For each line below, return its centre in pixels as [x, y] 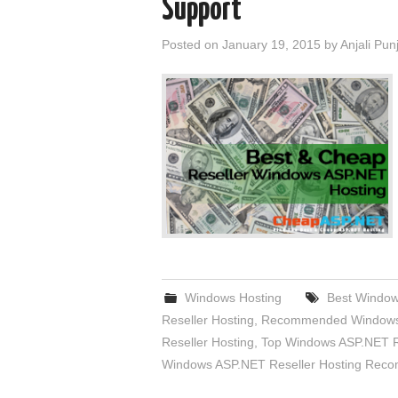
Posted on [192, 44]
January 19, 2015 [271, 44]
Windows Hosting [234, 298]
